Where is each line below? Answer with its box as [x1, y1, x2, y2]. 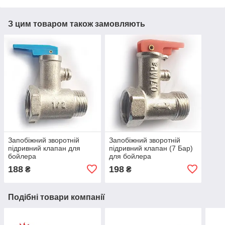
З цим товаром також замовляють [8, 20, 145, 29]
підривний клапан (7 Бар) [108, 144, 193, 152]
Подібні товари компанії [8, 192, 105, 201]
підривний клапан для [8, 144, 80, 152]
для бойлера [108, 152, 151, 160]
